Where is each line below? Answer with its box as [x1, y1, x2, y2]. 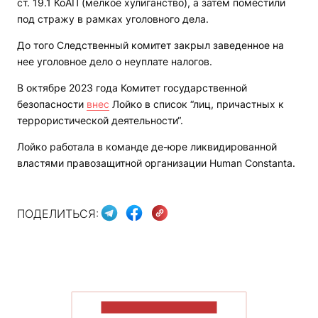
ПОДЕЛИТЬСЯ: [17, 206, 99, 221]
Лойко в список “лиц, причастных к [109, 98, 284, 111]
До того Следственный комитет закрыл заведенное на [17, 39, 284, 52]
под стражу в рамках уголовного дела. [17, 13, 209, 26]
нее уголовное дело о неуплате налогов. [17, 55, 212, 68]
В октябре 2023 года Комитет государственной [17, 82, 247, 94]
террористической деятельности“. [17, 114, 183, 127]
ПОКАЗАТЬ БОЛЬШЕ [101, 301, 217, 314]
